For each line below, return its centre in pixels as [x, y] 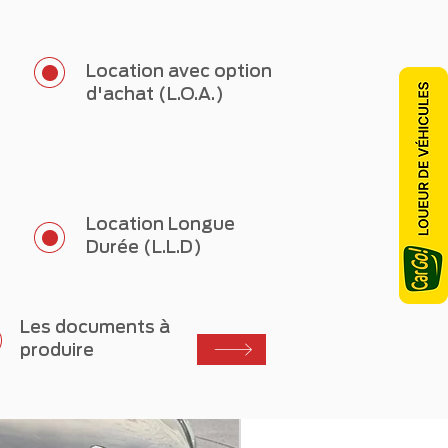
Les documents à [95, 327]
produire [57, 350]
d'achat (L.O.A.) [155, 94]
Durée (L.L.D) [144, 247]
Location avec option [179, 71]
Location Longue [160, 224]
